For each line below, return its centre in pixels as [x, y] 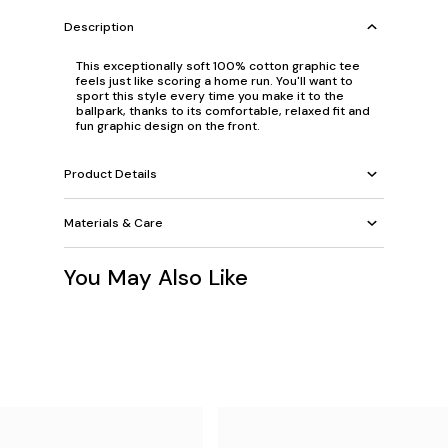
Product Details [110, 173]
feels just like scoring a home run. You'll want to [214, 81]
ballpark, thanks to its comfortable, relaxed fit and [223, 111]
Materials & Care [113, 222]
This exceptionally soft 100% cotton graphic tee [218, 66]
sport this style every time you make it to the [210, 96]
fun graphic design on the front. [168, 126]
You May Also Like [156, 277]
